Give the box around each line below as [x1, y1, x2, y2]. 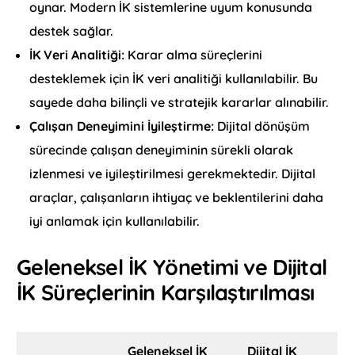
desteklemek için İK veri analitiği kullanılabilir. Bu [29, 71, 319, 87]
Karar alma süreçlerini [128, 47, 263, 63]
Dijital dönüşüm [217, 118, 311, 135]
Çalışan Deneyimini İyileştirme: [29, 118, 218, 135]
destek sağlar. [29, 23, 114, 40]
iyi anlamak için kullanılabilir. [29, 213, 200, 230]
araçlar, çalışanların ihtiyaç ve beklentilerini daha [29, 189, 324, 206]
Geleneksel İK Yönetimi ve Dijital [17, 254, 327, 281]
